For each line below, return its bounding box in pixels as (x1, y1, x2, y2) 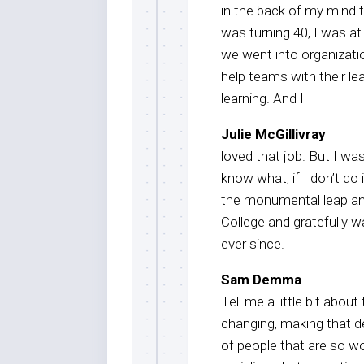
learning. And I (221, 89, 304, 106)
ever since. (221, 235, 284, 252)
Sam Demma (221, 271, 301, 288)
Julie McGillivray (221, 125, 326, 142)
